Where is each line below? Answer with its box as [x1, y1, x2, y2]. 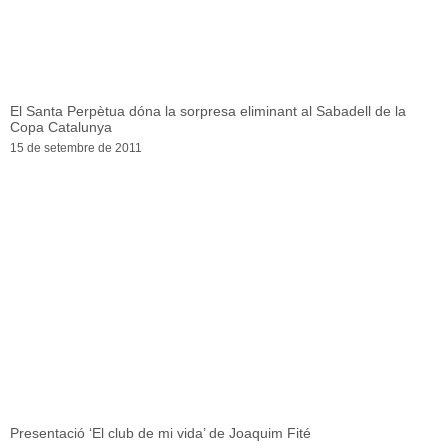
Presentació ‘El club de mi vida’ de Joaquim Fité [10, 425, 311, 442]
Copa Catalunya [10, 119, 112, 136]
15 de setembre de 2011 [10, 141, 142, 156]
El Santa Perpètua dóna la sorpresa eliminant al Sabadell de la [10, 103, 406, 120]
